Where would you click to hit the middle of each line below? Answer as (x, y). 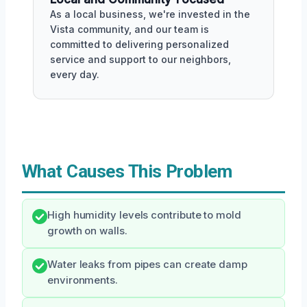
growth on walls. (87, 231)
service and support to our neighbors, (140, 59)
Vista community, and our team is (130, 29)
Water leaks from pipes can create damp (147, 265)
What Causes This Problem (127, 171)
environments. (83, 280)
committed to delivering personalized (139, 44)
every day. (75, 74)
